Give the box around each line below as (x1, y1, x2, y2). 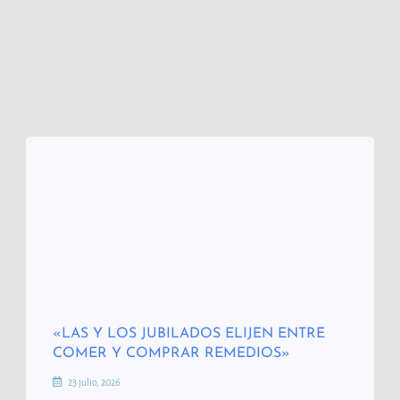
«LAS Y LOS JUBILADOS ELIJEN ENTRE (53, 327, 326, 342)
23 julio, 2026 (66, 377, 121, 388)
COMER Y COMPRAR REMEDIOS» (53, 346, 291, 362)
